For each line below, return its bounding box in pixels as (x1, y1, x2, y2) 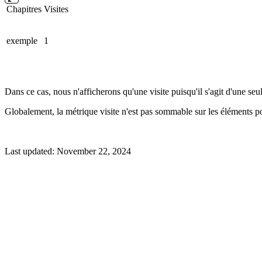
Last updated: (5, 146, 57, 156)
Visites (44, 4, 68, 14)
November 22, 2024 (57, 146, 131, 156)
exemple (6, 35, 37, 46)
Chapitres (6, 4, 42, 14)
